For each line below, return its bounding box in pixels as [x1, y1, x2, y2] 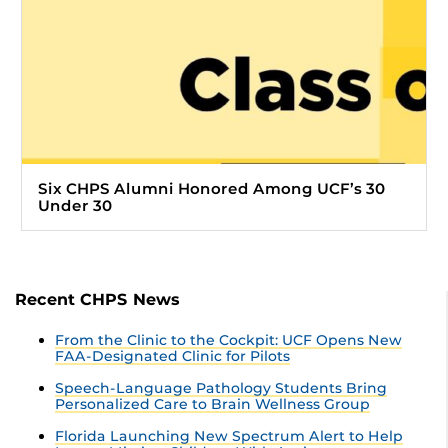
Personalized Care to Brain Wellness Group [55, 395, 370, 414]
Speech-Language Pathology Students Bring [55, 379, 387, 398]
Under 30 [38, 196, 112, 216]
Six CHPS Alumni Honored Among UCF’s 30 [38, 179, 385, 199]
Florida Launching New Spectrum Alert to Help [55, 427, 403, 446]
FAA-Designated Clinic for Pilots [55, 347, 290, 366]
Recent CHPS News [15, 290, 180, 310]
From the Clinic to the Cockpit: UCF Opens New [55, 331, 402, 350]
